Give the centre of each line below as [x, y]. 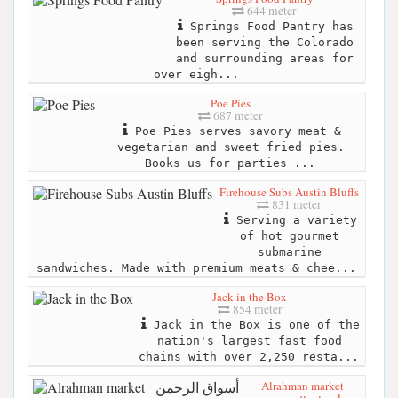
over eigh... [196, 74]
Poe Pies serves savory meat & [234, 131]
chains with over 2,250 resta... [249, 357]
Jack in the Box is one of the [253, 325]
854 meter [256, 310]
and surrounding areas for [264, 58]
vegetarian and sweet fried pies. [231, 147]
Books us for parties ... [230, 163]
